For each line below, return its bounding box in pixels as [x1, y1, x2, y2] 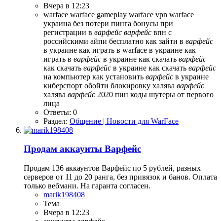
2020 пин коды [95, 90, 149, 99]
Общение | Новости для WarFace [70, 116, 179, 125]
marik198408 [43, 190, 85, 199]
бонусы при [133, 19, 173, 28]
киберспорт [43, 81, 84, 90]
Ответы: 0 [43, 108, 77, 116]
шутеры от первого [149, 90, 214, 99]
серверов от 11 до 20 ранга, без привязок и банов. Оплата [24, 172, 217, 181]
